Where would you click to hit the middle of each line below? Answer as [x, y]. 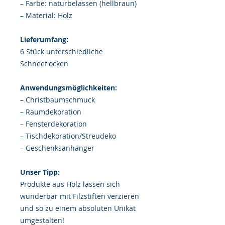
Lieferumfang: [44, 39]
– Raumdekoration [51, 111]
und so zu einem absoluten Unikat [78, 208]
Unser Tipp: [40, 172]
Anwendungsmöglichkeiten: [69, 87]
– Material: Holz [46, 15]
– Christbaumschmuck [58, 99]
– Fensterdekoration [53, 124]
